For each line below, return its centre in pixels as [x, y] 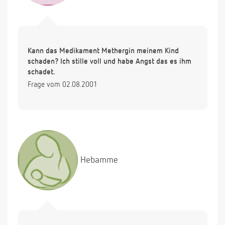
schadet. [41, 72]
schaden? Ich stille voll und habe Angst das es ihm [109, 62]
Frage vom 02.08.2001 [63, 85]
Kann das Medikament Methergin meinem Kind [103, 51]
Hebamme [99, 160]
